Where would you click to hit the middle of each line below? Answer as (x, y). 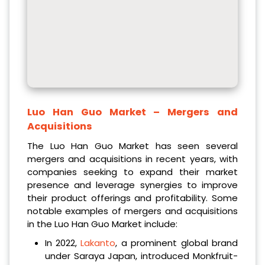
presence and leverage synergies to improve (132, 185)
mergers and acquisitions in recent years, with (132, 159)
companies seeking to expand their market (132, 172)
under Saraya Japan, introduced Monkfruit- (141, 256)
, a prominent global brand (177, 243)
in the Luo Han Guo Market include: (102, 224)
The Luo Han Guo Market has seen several (132, 146)
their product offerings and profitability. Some (132, 198)
